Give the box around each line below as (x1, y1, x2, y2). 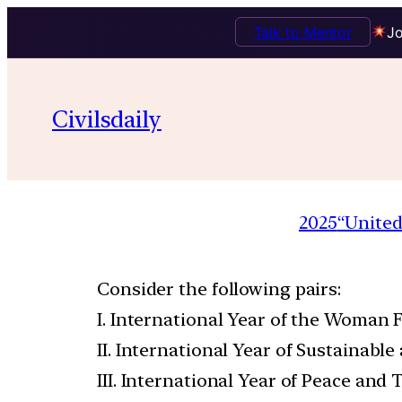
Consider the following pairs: (97, 277, 342, 300)
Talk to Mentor (253, 22, 353, 41)
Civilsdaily (52, 104, 162, 133)
